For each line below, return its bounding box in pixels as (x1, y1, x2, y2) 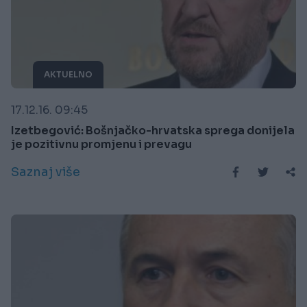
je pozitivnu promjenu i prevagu (11, 136, 192, 151)
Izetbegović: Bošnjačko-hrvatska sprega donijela (11, 123, 295, 138)
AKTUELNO (44, 69, 93, 79)
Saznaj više (11, 164, 80, 180)
